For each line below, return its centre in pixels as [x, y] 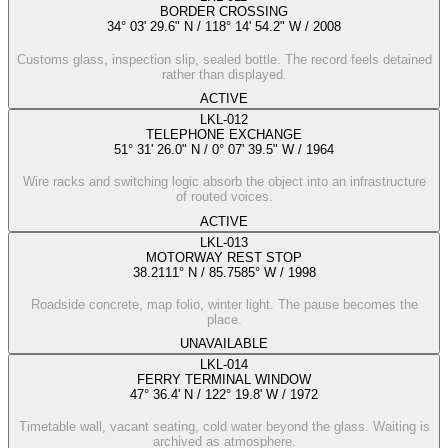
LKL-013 [224, 242]
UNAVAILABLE [224, 344]
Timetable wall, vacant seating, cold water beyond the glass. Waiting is [224, 427]
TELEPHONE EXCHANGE [224, 134]
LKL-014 [224, 365]
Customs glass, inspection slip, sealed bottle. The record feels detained [224, 59]
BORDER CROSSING [224, 12]
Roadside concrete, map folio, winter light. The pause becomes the [224, 304]
